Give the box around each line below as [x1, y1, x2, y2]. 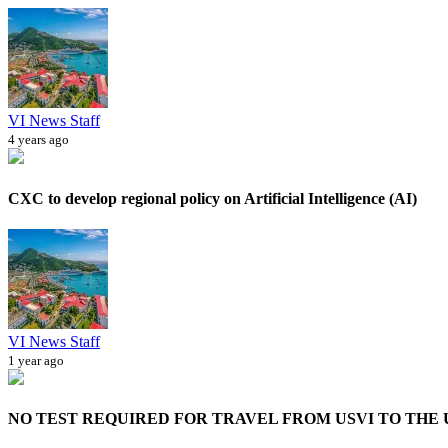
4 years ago [8, 132, 69, 148]
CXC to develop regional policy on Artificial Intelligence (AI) [8, 189, 417, 207]
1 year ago [8, 352, 64, 368]
